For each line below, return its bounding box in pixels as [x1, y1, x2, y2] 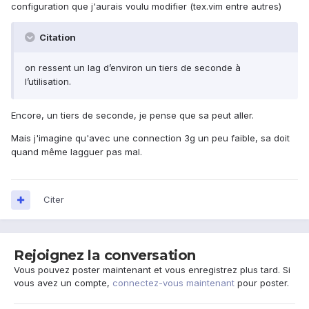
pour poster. [235, 277, 289, 289]
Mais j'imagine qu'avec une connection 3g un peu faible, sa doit [11, 132, 290, 144]
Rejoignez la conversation [14, 247, 196, 264]
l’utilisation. [25, 76, 71, 88]
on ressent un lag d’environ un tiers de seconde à [25, 62, 241, 74]
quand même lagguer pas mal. [11, 146, 142, 158]
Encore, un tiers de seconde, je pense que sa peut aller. [11, 110, 254, 121]
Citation [37, 32, 76, 43]
